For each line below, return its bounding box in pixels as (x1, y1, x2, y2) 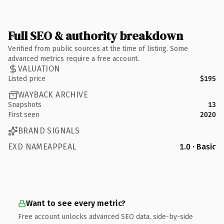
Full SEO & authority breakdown (8, 27, 183, 44)
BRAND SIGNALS (18, 126, 80, 135)
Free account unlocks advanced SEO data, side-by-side (18, 212, 193, 221)
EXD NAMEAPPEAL (8, 141, 76, 151)
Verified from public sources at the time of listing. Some (8, 44, 188, 53)
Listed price (8, 74, 45, 83)
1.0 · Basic (179, 141, 216, 151)
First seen (8, 110, 39, 119)
